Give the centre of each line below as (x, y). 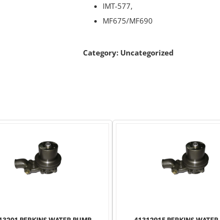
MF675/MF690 (128, 20)
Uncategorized (147, 52)
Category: (102, 52)
